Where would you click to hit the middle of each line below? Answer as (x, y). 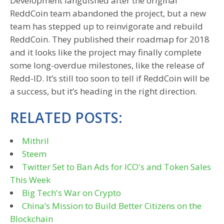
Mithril (35, 141)
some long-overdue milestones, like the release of (107, 65)
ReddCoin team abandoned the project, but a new (108, 13)
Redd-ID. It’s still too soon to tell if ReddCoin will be (110, 78)
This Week (30, 180)
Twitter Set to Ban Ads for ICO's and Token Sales (116, 167)
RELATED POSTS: (66, 118)
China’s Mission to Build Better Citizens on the (112, 206)
